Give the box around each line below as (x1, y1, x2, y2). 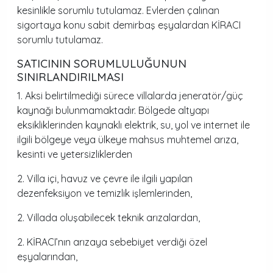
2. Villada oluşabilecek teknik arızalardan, (17, 211, 200, 224)
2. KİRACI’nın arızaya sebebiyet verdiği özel (17, 236, 207, 248)
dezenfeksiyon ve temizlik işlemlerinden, (17, 187, 192, 199)
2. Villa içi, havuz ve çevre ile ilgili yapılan (17, 172, 193, 185)
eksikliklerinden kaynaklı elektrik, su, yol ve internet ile (17, 119, 250, 131)
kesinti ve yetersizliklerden (17, 148, 132, 160)
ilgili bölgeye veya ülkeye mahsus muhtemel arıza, (17, 133, 238, 146)
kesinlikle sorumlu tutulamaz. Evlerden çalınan (17, 4, 219, 16)
